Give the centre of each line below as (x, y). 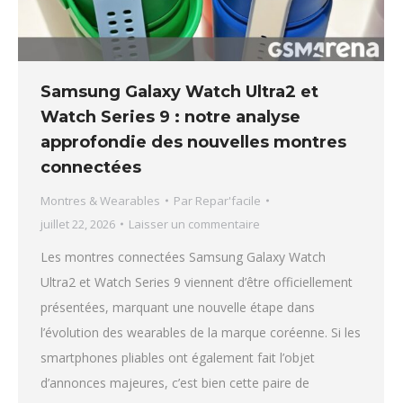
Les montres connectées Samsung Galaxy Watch (183, 256)
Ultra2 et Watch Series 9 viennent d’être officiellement (197, 282)
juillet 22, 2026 (78, 224)
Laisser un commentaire (194, 224)
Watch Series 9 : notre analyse (170, 116)
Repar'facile (228, 200)
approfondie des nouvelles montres (193, 142)
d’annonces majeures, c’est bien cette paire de (175, 382)
